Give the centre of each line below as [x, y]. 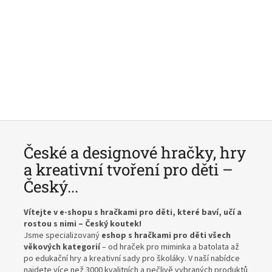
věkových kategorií [62, 247]
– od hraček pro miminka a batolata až [170, 247]
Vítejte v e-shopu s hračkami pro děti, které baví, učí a [133, 213]
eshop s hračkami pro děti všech [166, 236]
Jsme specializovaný [63, 236]
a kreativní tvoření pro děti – [128, 170]
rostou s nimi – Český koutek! [83, 224]
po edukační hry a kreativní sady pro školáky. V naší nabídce [132, 259]
